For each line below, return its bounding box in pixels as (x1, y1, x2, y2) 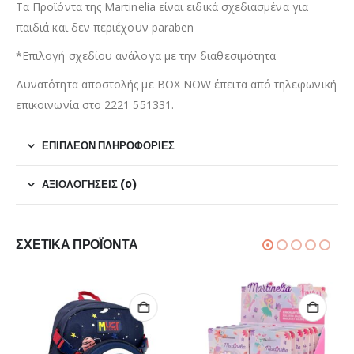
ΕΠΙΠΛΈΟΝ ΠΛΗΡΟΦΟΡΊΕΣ (42, 138, 175, 154)
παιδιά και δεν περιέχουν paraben (16, 20, 194, 36)
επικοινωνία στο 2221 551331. (16, 97, 174, 113)
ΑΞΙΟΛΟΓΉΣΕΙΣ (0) (42, 177, 137, 193)
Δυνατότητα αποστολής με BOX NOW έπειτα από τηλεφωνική (16, 77, 337, 92)
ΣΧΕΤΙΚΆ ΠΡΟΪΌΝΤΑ (16, 235, 138, 254)
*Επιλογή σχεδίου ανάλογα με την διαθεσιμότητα (16, 48, 277, 64)
